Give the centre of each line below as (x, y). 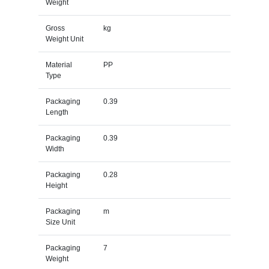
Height (56, 185)
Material (59, 65)
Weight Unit (64, 39)
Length (57, 112)
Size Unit (60, 222)
